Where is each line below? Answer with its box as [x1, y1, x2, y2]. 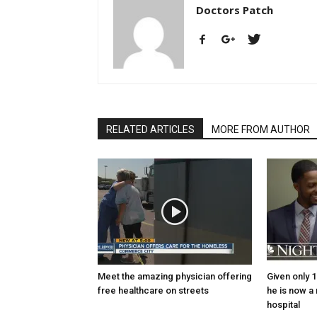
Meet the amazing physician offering [98, 271, 252, 282]
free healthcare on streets [98, 285, 209, 296]
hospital [267, 299, 300, 311]
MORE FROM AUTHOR [212, 124, 310, 136]
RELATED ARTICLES [106, 124, 195, 136]
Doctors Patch [196, 3, 273, 18]
